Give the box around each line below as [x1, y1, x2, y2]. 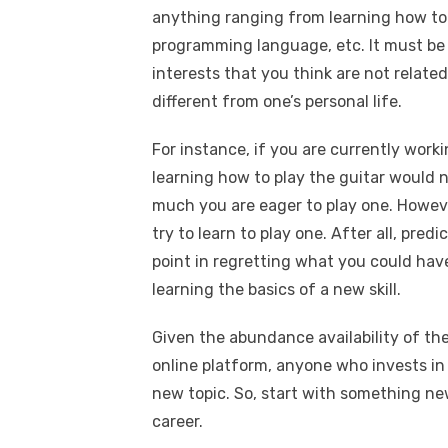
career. [152, 412, 203, 431]
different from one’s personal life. [152, 92, 402, 111]
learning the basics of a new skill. [152, 280, 401, 299]
